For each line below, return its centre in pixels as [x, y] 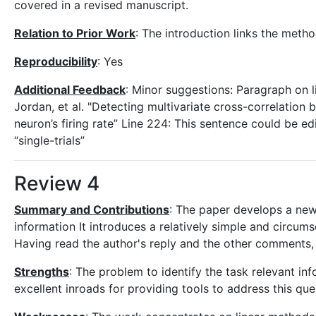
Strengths [42, 272]
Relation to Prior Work [75, 33]
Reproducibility [56, 61]
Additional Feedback [70, 90]
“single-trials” [49, 140]
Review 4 [57, 183]
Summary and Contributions [92, 209]
